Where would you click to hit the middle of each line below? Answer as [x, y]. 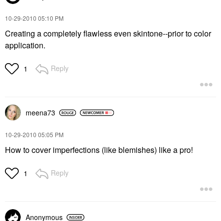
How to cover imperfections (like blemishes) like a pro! [99, 150]
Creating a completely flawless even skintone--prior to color [108, 33]
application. [25, 45]
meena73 [40, 112]
